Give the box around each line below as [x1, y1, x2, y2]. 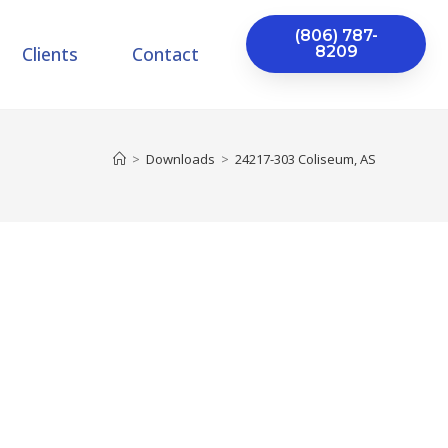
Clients [22, 42, 79, 67]
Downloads [146, 149, 215, 168]
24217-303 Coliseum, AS [235, 149, 376, 168]
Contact [132, 42, 200, 67]
